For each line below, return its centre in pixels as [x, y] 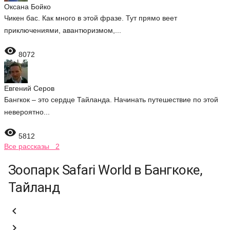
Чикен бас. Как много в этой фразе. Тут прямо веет [91, 18]
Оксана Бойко [27, 7]
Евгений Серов [29, 88]
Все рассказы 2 [32, 146]
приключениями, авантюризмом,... [63, 30]
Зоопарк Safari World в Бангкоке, [106, 170]
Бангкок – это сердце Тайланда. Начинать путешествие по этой [111, 100]
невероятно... [27, 112]
